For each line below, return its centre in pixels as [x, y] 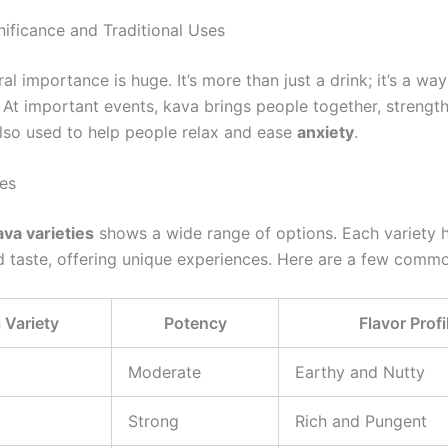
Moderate [164, 371]
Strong [153, 420]
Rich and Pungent [361, 420]
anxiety [325, 131]
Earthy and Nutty [360, 371]
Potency [195, 322]
